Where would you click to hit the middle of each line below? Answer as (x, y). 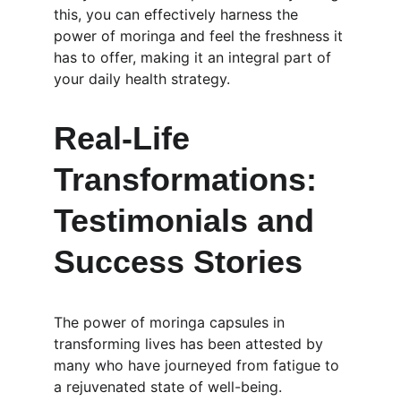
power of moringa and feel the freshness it (200, 36)
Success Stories (178, 262)
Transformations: (190, 179)
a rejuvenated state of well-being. (170, 387)
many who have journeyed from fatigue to (199, 365)
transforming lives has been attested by (191, 344)
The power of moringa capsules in (171, 322)
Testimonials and (188, 221)
